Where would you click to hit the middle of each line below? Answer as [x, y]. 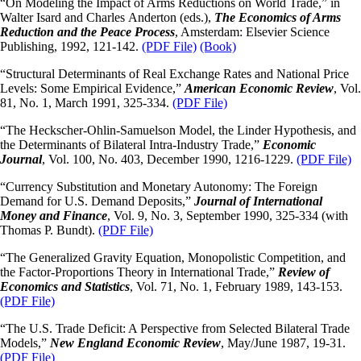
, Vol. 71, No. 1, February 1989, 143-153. [236, 287]
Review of [304, 272]
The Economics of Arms [278, 18]
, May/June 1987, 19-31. [283, 343]
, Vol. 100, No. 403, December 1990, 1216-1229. [169, 160]
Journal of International [258, 201]
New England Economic [115, 343]
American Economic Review [259, 89]
